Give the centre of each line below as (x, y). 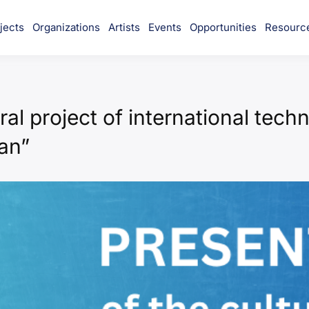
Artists (124, 27)
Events (165, 27)
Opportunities (223, 27)
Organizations (66, 27)
